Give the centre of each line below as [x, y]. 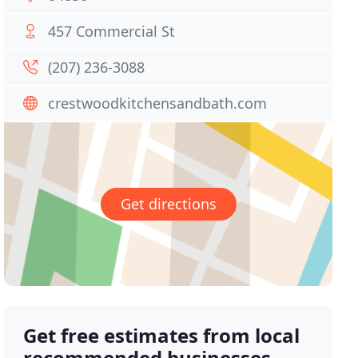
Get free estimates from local [162, 336]
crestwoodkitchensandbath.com [158, 103]
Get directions [168, 204]
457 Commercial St [112, 31]
